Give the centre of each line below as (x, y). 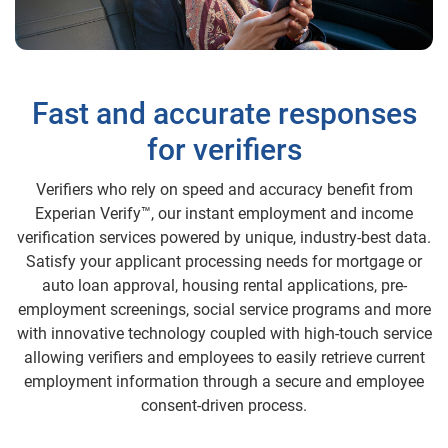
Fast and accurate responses (224, 114)
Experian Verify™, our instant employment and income (224, 214)
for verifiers (224, 150)
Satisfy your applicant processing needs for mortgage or (224, 262)
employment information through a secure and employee (224, 382)
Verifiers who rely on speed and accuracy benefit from (224, 190)
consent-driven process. (224, 406)
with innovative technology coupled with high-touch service (224, 334)
